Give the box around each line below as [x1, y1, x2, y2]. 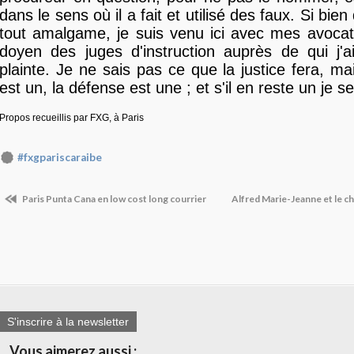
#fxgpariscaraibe [17, 151, 102, 164]
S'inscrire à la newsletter [7, 315, 129, 329]
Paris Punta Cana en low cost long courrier [21, 192, 206, 205]
